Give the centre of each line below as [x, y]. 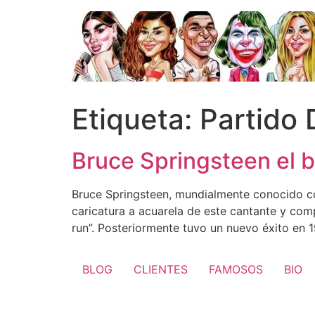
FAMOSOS [236, 270]
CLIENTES [161, 270]
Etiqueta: [136, 119]
